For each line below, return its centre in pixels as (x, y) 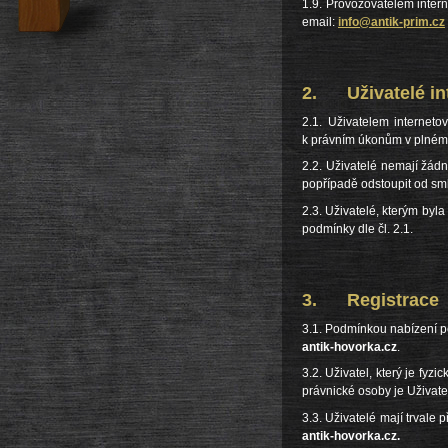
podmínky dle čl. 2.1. (357, 228)
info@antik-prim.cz (391, 21)
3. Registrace (370, 299)
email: (320, 21)
